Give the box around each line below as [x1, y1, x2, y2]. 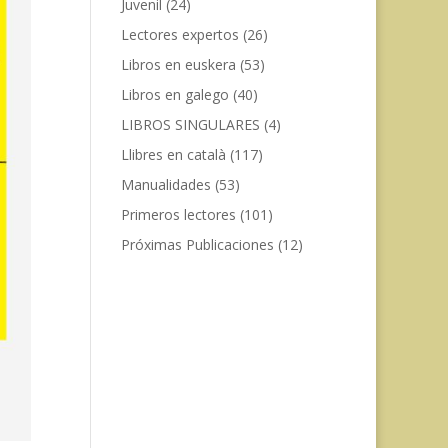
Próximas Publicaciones [120, 235, 274, 254]
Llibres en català [120, 145, 226, 164]
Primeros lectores [120, 205, 236, 224]
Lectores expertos [120, 25, 239, 44]
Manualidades [120, 175, 211, 194]
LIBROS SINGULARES [120, 115, 260, 134]
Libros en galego [120, 85, 229, 104]
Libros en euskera [120, 55, 236, 74]
